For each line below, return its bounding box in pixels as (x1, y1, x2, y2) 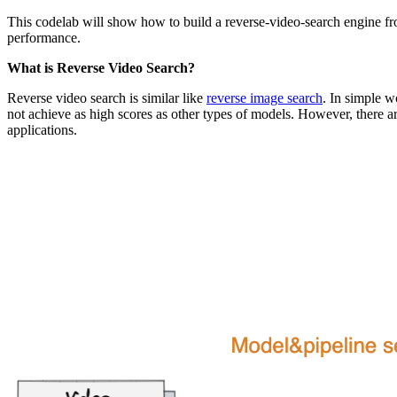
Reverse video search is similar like (7, 90, 206, 105)
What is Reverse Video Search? (7, 60, 195, 75)
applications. (7, 122, 77, 137)
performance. (7, 30, 81, 45)
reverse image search (206, 90, 323, 105)
